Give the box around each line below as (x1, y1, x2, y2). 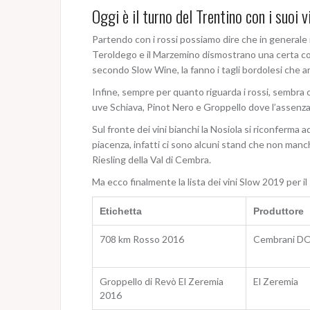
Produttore (253, 205, 304, 217)
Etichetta (100, 205, 142, 217)
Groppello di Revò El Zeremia (100, 275, 224, 287)
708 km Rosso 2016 (100, 232, 184, 245)
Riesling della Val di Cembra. (92, 153, 211, 165)
